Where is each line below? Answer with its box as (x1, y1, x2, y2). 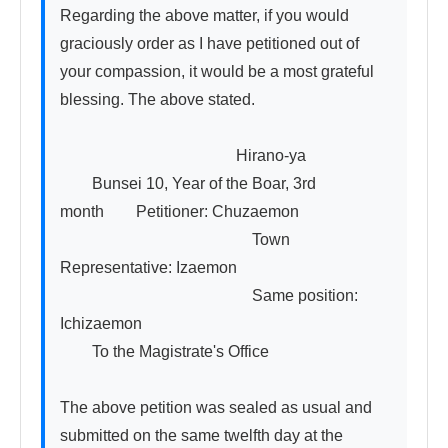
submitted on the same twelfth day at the (60, 427, 343, 445)
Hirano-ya (60, 147, 306, 165)
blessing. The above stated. (60, 91, 255, 109)
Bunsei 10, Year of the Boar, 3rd (60, 175, 316, 193)
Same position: (60, 287, 358, 305)
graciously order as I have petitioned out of (60, 35, 359, 53)
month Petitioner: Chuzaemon (60, 203, 299, 221)
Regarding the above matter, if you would (60, 7, 349, 25)
